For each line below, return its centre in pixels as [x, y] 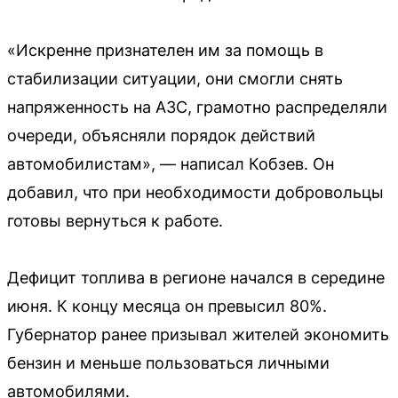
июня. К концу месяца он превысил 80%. [167, 306]
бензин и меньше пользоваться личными [168, 363]
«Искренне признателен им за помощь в [165, 51]
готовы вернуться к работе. [115, 221]
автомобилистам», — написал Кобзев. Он [171, 164]
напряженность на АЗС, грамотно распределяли [197, 107]
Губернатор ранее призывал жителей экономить [198, 335]
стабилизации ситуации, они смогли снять [175, 79]
